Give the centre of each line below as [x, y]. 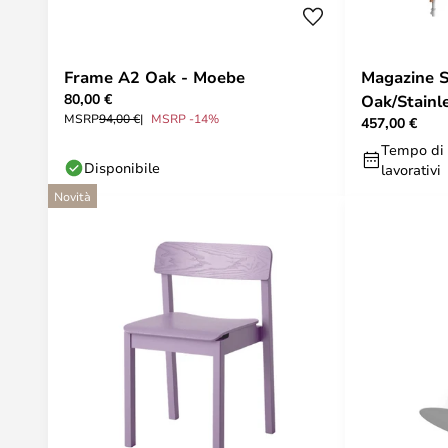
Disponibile [122, 167]
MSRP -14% [185, 118]
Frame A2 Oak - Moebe [154, 77]
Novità [72, 196]
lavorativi [411, 169]
